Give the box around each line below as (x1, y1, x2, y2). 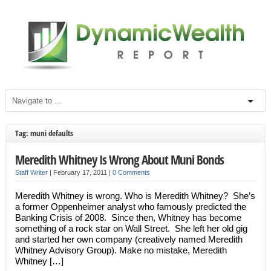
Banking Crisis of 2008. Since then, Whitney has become (15, 212, 241, 223)
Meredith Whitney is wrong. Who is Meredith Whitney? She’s (15, 191, 255, 201)
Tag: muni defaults (15, 128, 73, 139)
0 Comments (112, 169, 150, 176)
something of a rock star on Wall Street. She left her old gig (15, 223, 247, 233)
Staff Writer (15, 169, 48, 176)
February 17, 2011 (53, 169, 109, 176)
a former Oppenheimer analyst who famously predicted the (15, 201, 246, 212)
